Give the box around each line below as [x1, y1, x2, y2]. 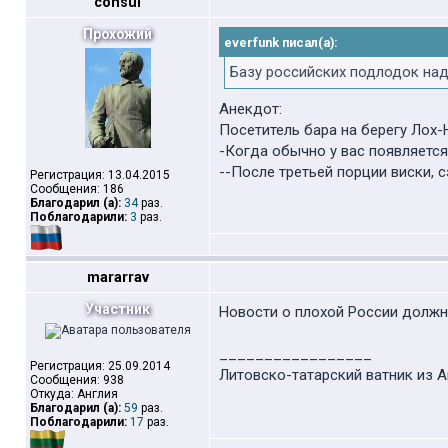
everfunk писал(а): [224, 35, 338, 50]
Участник [85, 301, 150, 317]
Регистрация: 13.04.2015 [30, 168, 170, 182]
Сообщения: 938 [30, 373, 124, 387]
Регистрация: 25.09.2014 [30, 359, 170, 373]
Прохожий [83, 26, 152, 42]
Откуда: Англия [30, 387, 118, 401]
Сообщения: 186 [30, 182, 124, 196]
